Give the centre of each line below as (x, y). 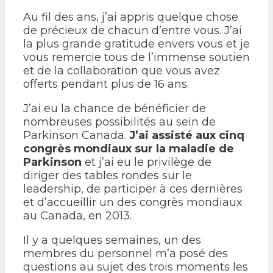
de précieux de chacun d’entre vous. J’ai (133, 30)
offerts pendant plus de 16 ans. (106, 84)
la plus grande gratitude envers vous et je (136, 44)
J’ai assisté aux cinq (187, 135)
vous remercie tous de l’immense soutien (136, 57)
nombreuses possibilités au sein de (119, 122)
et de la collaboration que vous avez (122, 70)
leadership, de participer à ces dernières (133, 189)
